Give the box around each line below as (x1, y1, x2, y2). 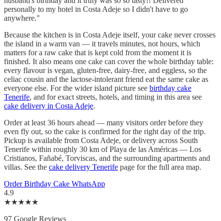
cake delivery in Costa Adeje (4, 101, 93, 110)
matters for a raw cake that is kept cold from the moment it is (4, 48, 191, 57)
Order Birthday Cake (4, 179, 72, 188)
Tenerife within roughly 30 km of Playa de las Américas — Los (4, 145, 201, 153)
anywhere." (4, 13, 40, 22)
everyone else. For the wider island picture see (4, 83, 149, 92)
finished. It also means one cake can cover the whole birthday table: (4, 57, 214, 66)
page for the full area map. (118, 162, 201, 171)
